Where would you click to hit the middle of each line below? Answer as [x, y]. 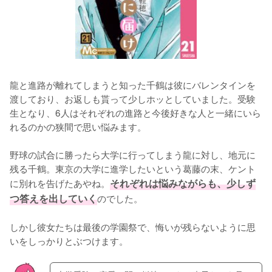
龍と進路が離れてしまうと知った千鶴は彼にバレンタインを [133, 84]
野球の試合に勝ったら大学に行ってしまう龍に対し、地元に [133, 154]
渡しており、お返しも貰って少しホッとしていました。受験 [133, 98]
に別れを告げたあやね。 [60, 182]
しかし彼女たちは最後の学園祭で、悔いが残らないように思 [133, 226]
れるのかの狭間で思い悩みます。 [78, 126]
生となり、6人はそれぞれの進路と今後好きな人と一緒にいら [135, 112]
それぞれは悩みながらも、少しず [183, 183]
